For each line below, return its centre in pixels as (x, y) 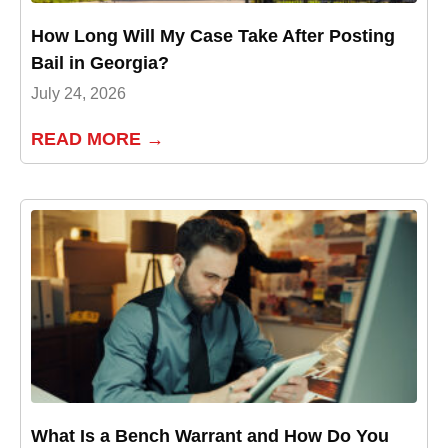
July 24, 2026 (78, 93)
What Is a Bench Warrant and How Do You (210, 435)
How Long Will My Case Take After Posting (213, 35)
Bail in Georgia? (100, 62)
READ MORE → (97, 138)
